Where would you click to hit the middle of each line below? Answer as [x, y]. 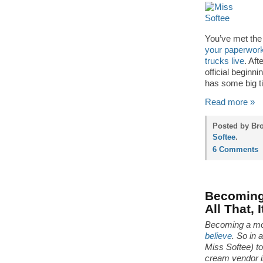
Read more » [230, 102]
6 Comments [235, 149]
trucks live [225, 61]
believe [218, 236]
